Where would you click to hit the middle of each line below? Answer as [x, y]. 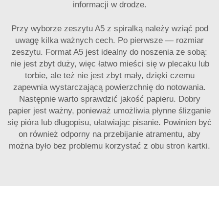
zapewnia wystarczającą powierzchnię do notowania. [109, 87]
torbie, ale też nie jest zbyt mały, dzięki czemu [109, 76]
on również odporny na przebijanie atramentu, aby [109, 134]
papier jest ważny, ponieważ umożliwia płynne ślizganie [109, 111]
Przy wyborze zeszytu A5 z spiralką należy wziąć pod [109, 29]
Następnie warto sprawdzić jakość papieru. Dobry [109, 99]
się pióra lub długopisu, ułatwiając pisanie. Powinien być [109, 122]
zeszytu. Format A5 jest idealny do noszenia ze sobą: [109, 52]
